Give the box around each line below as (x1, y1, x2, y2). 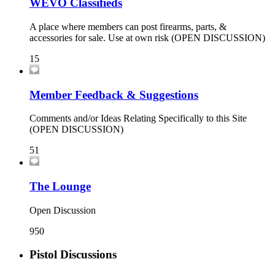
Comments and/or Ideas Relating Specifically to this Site (29, 113, 247, 124)
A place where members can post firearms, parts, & (29, 21, 227, 32)
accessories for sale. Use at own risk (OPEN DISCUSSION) (29, 32, 265, 43)
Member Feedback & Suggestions (29, 88, 198, 101)
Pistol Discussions (29, 248, 117, 261)
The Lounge (29, 179, 91, 193)
